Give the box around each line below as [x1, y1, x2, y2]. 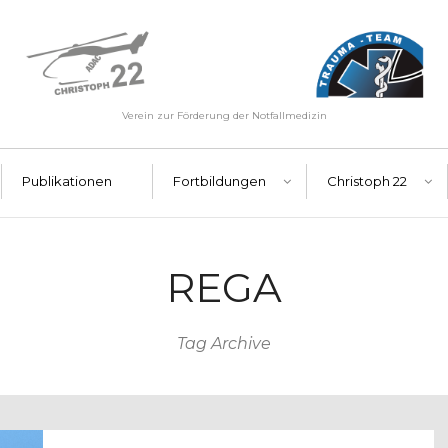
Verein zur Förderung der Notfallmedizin [121, 108, 327, 122]
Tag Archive [177, 333, 271, 353]
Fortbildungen [173, 172, 266, 189]
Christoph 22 [327, 172, 407, 189]
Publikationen [22, 172, 112, 189]
